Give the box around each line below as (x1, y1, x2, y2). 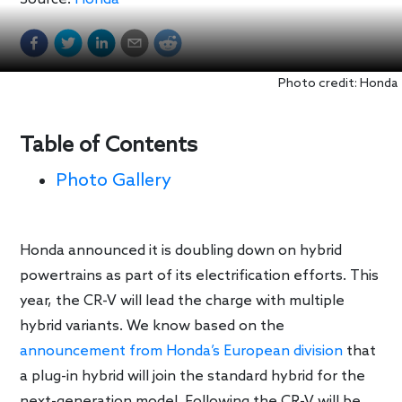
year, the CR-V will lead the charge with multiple (20, 292, 345, 310)
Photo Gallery (56, 170, 172, 193)
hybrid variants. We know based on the (20, 317, 285, 335)
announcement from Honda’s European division (20, 342, 344, 360)
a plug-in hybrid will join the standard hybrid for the (20, 367, 366, 385)
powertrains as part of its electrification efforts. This (20, 267, 380, 284)
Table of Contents (20, 133, 198, 160)
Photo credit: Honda (278, 76, 398, 92)
